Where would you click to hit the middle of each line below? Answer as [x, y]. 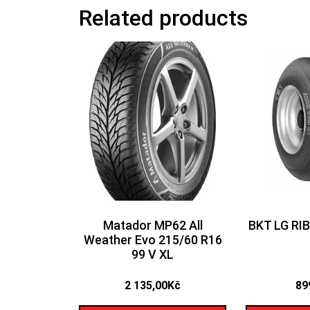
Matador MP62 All [153, 225]
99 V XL [153, 254]
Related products [163, 18]
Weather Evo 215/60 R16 [153, 239]
